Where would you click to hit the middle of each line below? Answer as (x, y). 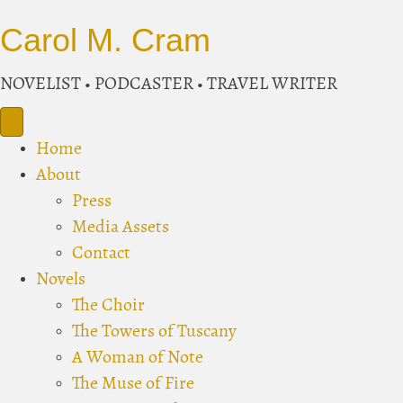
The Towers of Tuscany (154, 332)
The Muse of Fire (133, 384)
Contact (101, 254)
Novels (61, 280)
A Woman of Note (138, 358)
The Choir (108, 306)
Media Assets (121, 228)
